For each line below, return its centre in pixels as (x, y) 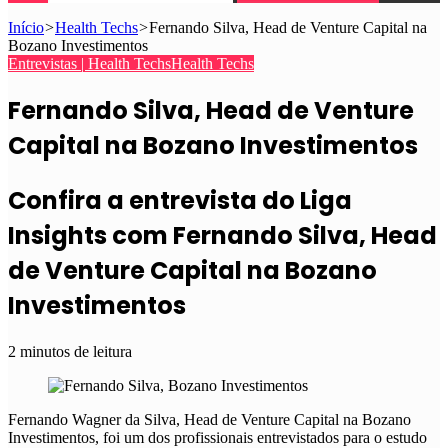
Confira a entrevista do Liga (180, 200)
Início (26, 27)
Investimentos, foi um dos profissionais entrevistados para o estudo (217, 437)
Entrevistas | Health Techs (89, 63)
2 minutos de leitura (70, 351)
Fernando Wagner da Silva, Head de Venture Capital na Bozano (209, 419)
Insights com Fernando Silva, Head (222, 235)
